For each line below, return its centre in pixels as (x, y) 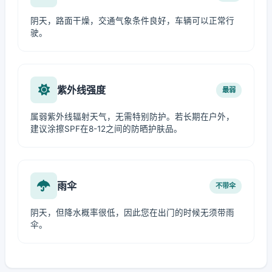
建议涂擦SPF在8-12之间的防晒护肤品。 (106, 129)
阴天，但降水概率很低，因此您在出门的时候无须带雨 (132, 212)
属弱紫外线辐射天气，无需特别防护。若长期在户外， (132, 117)
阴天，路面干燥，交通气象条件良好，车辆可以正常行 (132, 21)
